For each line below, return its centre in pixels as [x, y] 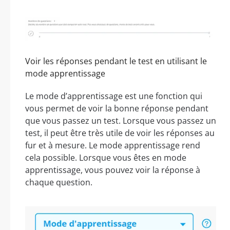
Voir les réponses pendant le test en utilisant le [116, 61]
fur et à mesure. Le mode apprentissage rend [113, 145]
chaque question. [59, 182]
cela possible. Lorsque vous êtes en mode [106, 157]
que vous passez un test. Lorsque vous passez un [121, 120]
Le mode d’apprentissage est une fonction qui [114, 96]
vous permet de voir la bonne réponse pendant [117, 108]
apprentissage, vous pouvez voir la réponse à [113, 170]
